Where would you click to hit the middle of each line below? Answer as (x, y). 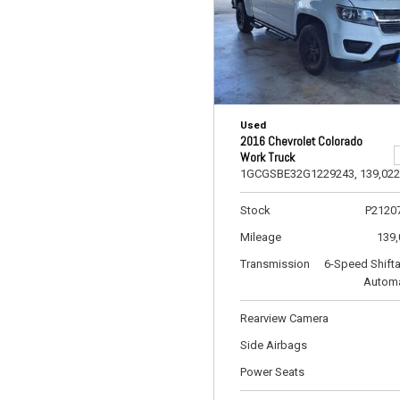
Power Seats (272, 372)
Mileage (261, 237)
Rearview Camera (284, 318)
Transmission (275, 264)
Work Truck (267, 157)
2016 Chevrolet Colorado (301, 141)
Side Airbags (274, 345)
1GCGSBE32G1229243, (299, 174)
